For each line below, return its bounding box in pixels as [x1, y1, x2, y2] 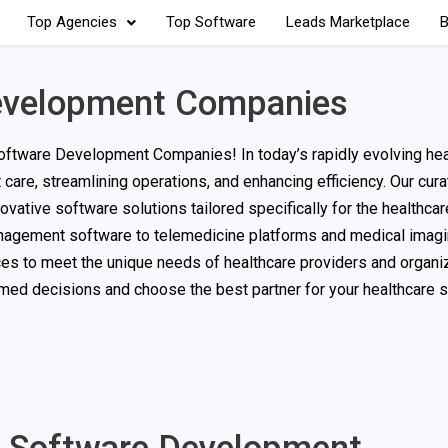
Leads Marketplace [285, 13, 410, 31]
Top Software [165, 13, 256, 31]
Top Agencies [26, 13, 117, 31]
